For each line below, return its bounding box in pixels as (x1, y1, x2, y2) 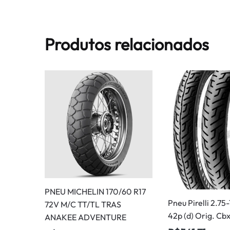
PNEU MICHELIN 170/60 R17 (45, 186, 146, 197)
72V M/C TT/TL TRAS (45, 199, 122, 209)
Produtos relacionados (45, 33, 209, 54)
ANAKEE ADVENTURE (45, 212, 127, 222)
